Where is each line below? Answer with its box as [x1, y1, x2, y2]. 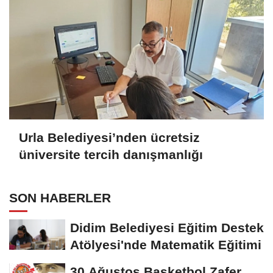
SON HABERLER [9, 190, 111, 205]
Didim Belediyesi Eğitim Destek [70, 220, 264, 235]
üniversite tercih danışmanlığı [19, 147, 203, 162]
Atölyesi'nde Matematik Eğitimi [70, 237, 261, 252]
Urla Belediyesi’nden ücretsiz [19, 130, 200, 145]
